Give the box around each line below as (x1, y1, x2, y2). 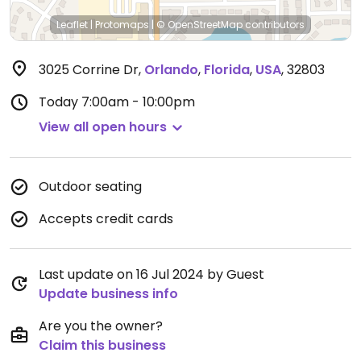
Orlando (144, 60, 198, 79)
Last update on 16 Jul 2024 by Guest (39, 265, 264, 284)
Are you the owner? (39, 317, 163, 335)
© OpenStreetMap (156, 18, 243, 31)
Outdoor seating (39, 177, 142, 196)
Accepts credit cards (39, 210, 173, 228)
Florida (204, 60, 250, 79)
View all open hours (39, 118, 167, 136)
